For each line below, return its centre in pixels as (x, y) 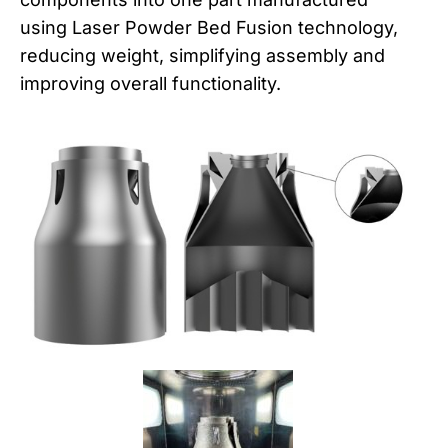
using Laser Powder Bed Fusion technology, (209, 28)
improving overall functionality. (150, 84)
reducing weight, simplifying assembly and (202, 56)
